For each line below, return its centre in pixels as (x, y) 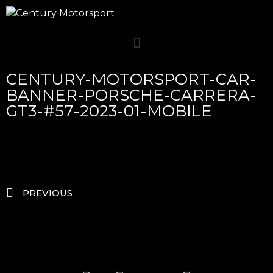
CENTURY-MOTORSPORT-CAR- (131, 79)
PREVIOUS (48, 193)
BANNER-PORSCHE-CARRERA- (131, 95)
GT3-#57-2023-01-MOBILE (109, 111)
